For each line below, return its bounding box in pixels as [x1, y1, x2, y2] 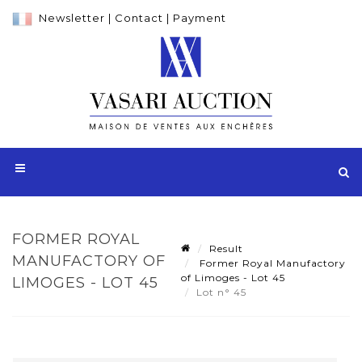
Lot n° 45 [196, 285, 250, 298]
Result [209, 242, 243, 255]
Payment [173, 11, 226, 24]
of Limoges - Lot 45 [181, 271, 285, 284]
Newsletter [39, 11, 105, 24]
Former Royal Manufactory [196, 256, 346, 269]
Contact [115, 11, 163, 24]
